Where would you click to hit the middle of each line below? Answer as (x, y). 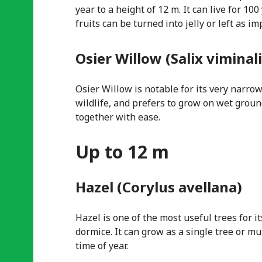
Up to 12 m (122, 152)
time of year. (102, 246)
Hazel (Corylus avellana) (159, 187)
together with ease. (118, 117)
